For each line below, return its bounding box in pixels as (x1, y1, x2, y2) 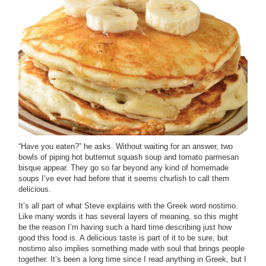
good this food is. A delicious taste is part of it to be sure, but (18, 233, 228, 243)
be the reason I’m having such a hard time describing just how (18, 223, 232, 232)
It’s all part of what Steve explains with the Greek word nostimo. (18, 201, 238, 211)
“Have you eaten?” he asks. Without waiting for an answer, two (18, 142, 233, 151)
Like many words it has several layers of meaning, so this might (18, 212, 238, 221)
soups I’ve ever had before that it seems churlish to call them (18, 174, 229, 183)
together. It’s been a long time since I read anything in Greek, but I (18, 255, 246, 264)
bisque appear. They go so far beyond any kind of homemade (18, 163, 229, 173)
